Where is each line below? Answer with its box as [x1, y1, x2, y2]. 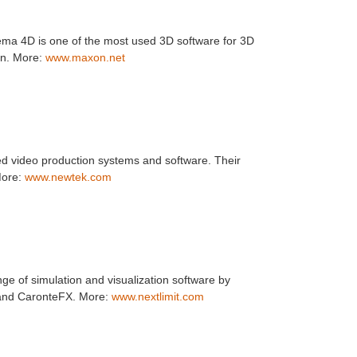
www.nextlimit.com [111, 290, 204, 303]
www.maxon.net [45, 51, 125, 64]
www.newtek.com [24, 171, 112, 183]
